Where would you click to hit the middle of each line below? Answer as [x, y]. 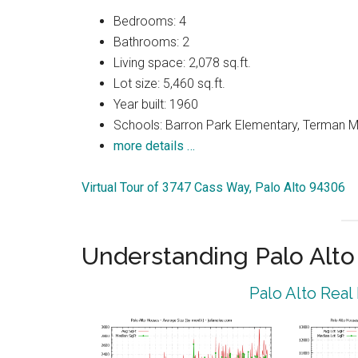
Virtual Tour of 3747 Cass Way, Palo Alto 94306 [213, 188]
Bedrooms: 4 [150, 22]
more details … [154, 146]
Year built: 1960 [156, 105]
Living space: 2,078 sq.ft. [182, 63]
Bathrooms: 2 [151, 42]
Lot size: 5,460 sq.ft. [169, 84]
